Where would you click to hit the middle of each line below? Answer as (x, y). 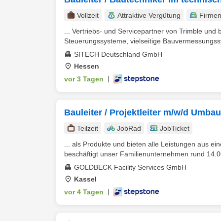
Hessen (87, 66)
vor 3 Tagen (84, 79)
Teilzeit (88, 128)
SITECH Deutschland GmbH (118, 54)
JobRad (129, 128)
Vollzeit (88, 15)
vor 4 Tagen (84, 192)
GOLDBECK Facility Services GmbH (130, 167)
